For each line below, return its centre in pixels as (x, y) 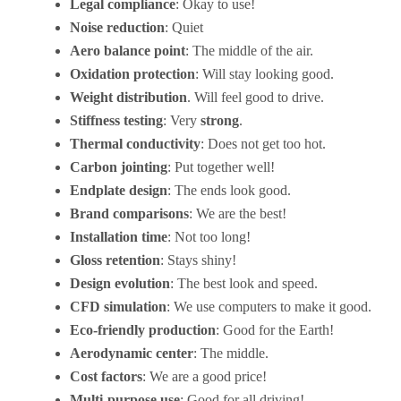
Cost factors (106, 376)
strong (220, 120)
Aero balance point (128, 51)
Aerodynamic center (132, 353)
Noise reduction (117, 27)
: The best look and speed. (244, 283)
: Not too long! (209, 237)
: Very (182, 120)
